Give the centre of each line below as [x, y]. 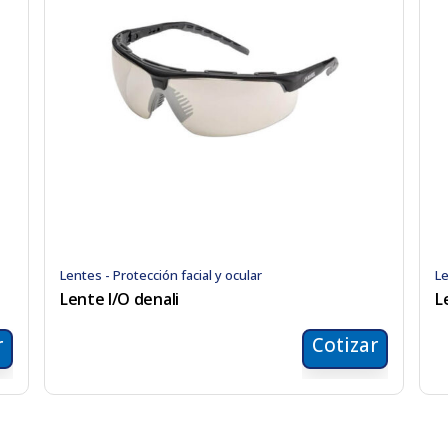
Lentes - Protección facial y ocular [160, 274]
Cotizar [344, 344]
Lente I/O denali [119, 298]
